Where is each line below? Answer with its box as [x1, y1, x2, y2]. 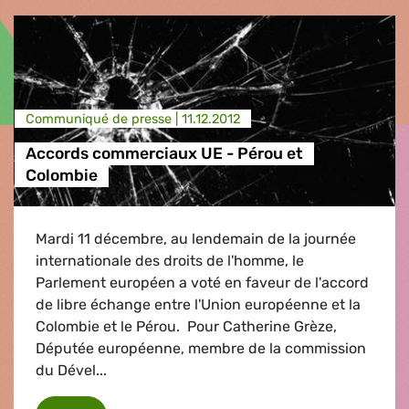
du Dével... [36, 361, 107, 379]
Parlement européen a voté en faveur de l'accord [36, 273, 369, 291]
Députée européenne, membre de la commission [36, 339, 366, 357]
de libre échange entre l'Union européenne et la [36, 295, 361, 313]
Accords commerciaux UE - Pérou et [25, 144, 303, 163]
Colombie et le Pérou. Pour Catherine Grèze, [36, 317, 337, 335]
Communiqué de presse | [25, 110, 182, 127]
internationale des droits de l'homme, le [36, 251, 304, 269]
